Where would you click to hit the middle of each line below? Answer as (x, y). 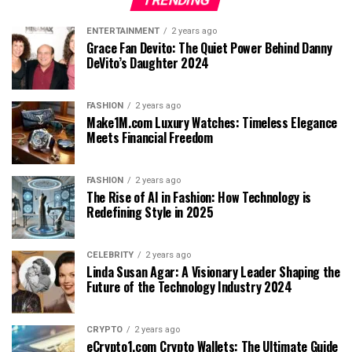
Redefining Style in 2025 (150, 212)
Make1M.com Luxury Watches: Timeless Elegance (212, 122)
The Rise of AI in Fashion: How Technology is (199, 197)
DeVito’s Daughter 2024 (148, 62)
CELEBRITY (110, 255)
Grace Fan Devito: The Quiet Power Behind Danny (209, 48)
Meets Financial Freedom (150, 137)
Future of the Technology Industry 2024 (189, 286)
